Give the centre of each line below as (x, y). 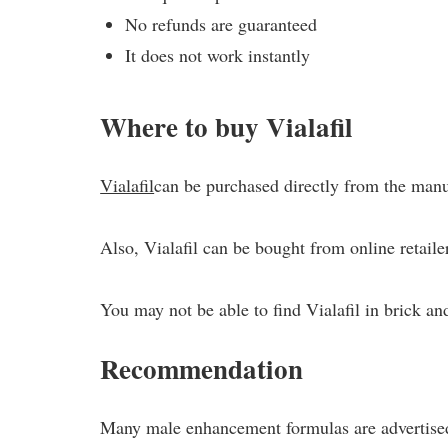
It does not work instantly (218, 55)
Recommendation (202, 368)
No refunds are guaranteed (221, 24)
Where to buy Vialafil (227, 126)
